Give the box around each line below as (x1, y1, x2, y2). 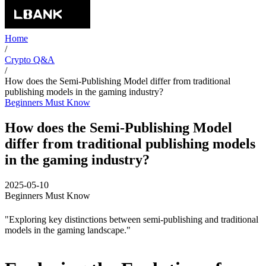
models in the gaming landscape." (5, 224, 131, 235)
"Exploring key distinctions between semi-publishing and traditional (5, 214, 258, 224)
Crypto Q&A (5, 55, 55, 65)
